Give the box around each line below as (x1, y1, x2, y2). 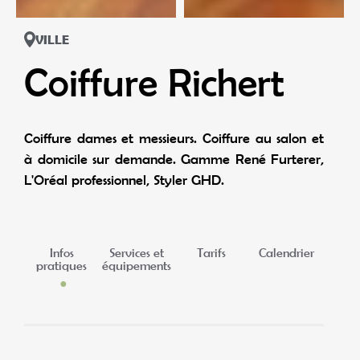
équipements (101, 258, 171, 273)
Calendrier (258, 245, 314, 260)
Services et (108, 245, 164, 260)
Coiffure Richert (24, 59, 284, 104)
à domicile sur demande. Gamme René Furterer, (24, 150, 324, 167)
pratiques (36, 258, 88, 273)
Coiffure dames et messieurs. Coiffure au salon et (24, 129, 324, 146)
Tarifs (197, 245, 227, 260)
